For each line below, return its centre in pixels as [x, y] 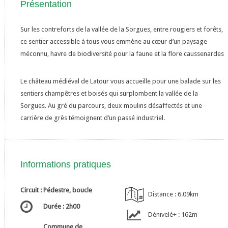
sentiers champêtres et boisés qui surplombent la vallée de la [109, 93]
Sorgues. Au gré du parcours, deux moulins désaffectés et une [111, 106]
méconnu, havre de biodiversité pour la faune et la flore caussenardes [122, 54]
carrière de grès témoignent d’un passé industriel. [92, 118]
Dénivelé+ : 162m [173, 215]
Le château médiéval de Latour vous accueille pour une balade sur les [120, 81]
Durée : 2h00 [61, 206]
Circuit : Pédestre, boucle [56, 190]
